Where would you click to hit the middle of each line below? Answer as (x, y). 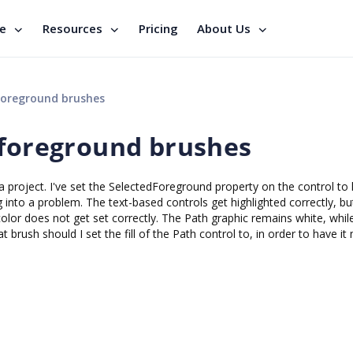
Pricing (158, 28)
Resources (72, 28)
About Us (224, 28)
